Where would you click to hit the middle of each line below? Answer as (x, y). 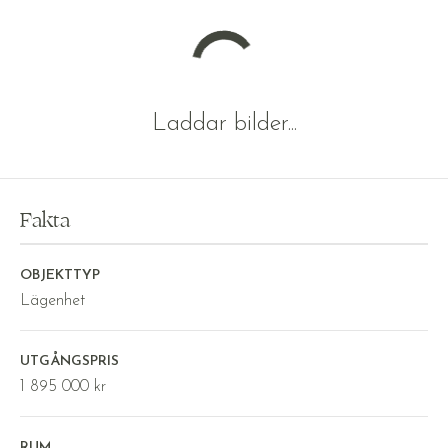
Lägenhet (52, 301)
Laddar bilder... (224, 124)
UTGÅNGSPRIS (69, 362)
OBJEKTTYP (60, 276)
